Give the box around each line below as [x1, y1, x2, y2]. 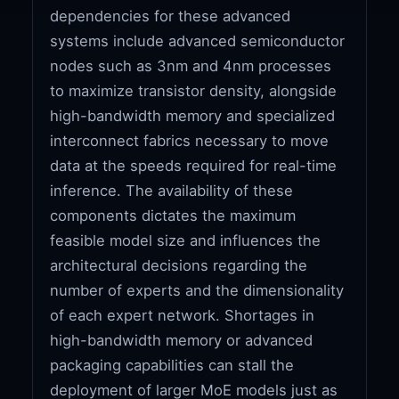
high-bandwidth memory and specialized [50, 106, 336, 125]
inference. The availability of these [50, 181, 294, 199]
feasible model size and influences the [50, 231, 322, 249]
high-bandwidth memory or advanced [50, 330, 313, 349]
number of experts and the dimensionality [50, 281, 345, 299]
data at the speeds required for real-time [50, 156, 338, 175]
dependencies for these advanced [50, 6, 291, 25]
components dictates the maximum [50, 206, 297, 224]
